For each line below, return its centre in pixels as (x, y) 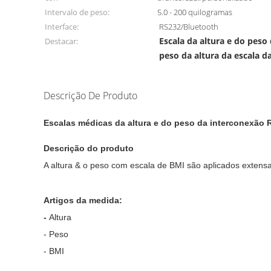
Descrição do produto (89, 148)
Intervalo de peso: (77, 12)
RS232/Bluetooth (189, 27)
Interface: (62, 27)
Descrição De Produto (90, 96)
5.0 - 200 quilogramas (195, 12)
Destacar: (61, 41)
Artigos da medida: (84, 200)
